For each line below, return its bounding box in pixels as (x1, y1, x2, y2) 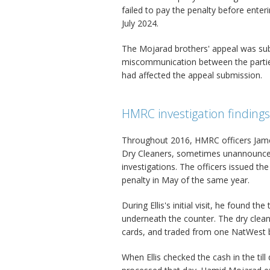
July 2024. (122, 17, 159, 29)
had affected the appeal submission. (122, 69, 262, 81)
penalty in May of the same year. (122, 174, 250, 186)
